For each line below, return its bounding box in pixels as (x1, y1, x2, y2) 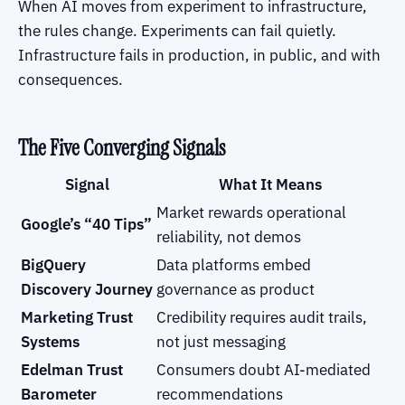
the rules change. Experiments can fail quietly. (18, 21, 336, 42)
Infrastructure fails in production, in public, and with (18, 45, 381, 66)
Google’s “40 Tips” (21, 213, 152, 234)
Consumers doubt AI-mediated (156, 359, 371, 380)
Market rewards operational (156, 202, 346, 222)
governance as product (156, 278, 315, 299)
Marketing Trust (21, 306, 133, 327)
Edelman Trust (21, 359, 123, 380)
